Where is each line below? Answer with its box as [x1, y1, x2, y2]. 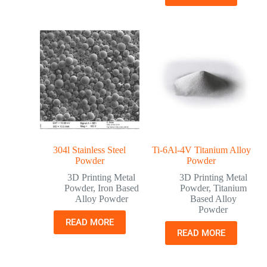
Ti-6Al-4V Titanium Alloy [151, 144, 251, 155]
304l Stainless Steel [53, 144, 126, 155]
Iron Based [97, 182, 139, 193]
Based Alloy [190, 193, 237, 204]
